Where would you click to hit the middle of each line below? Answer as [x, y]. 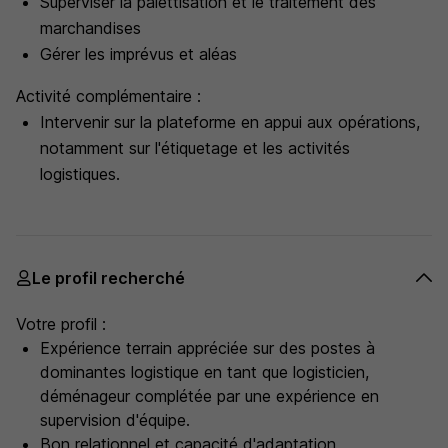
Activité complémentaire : [108, 96]
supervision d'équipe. [115, 420]
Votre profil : [61, 324]
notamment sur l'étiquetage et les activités [195, 148]
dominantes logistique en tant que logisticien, [204, 372]
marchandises [90, 28]
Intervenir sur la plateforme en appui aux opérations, [230, 122]
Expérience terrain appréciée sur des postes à [207, 348]
